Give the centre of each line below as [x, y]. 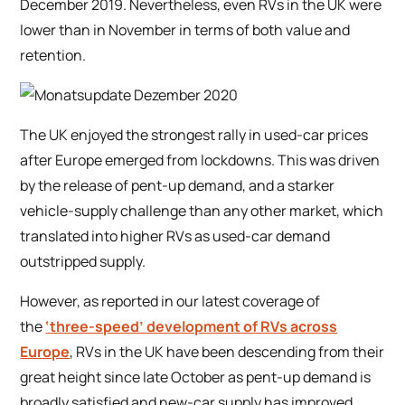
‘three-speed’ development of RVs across [192, 327]
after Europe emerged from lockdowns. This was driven [200, 160]
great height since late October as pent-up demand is [196, 377]
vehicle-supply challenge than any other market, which [202, 211]
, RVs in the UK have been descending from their [227, 352]
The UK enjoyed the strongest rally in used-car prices [194, 135]
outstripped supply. [83, 262]
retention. [53, 56]
